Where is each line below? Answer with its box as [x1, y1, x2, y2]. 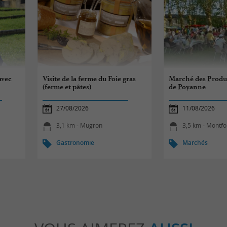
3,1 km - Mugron [56, 121, 103, 130]
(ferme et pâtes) [43, 83, 92, 91]
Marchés [182, 138, 208, 147]
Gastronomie [56, 138, 95, 147]
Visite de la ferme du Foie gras [43, 74, 136, 83]
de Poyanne [169, 83, 206, 91]
